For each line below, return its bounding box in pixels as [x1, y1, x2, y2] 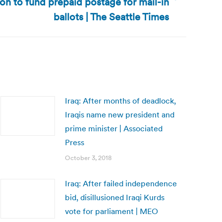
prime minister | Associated [65, 123, 163, 133]
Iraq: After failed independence [65, 178, 177, 188]
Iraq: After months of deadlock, [65, 96, 176, 106]
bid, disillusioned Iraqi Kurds [65, 192, 165, 202]
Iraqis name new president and [65, 110, 174, 119]
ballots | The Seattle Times [54, 10, 169, 23]
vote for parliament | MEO [65, 206, 158, 216]
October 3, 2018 [65, 154, 111, 162]
